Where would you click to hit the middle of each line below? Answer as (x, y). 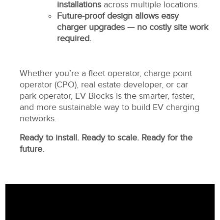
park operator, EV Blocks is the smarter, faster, (107, 96)
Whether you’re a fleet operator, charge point (106, 73)
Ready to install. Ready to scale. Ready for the (106, 138)
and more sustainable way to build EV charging (110, 107)
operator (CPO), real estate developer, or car (104, 85)
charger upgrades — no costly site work (133, 27)
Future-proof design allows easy (118, 16)
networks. (38, 119)
